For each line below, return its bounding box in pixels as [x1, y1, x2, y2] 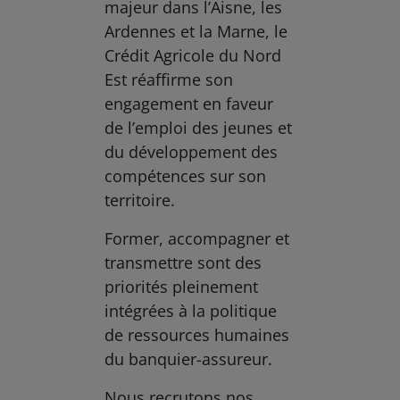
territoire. [104, 188, 176, 211]
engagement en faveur [104, 92, 274, 114]
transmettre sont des [104, 251, 262, 273]
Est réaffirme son [104, 68, 234, 90]
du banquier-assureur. [104, 347, 273, 370]
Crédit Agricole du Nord [104, 44, 282, 66]
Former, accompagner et [104, 227, 290, 249]
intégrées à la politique [104, 299, 278, 321]
